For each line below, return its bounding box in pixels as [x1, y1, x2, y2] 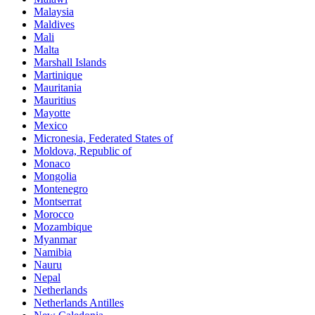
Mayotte [34, 106, 70, 119]
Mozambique [34, 220, 92, 233]
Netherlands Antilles [34, 296, 124, 309]
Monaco [34, 157, 70, 169]
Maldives [34, 18, 75, 30]
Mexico [34, 119, 67, 131]
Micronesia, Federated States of [34, 131, 173, 144]
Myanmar [34, 233, 77, 245]
